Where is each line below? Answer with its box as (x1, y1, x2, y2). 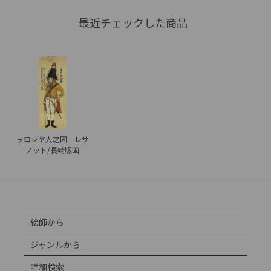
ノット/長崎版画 (25, 145, 80, 155)
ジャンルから (30, 238, 81, 251)
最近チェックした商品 (79, 15, 188, 31)
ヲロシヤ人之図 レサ (16, 134, 89, 145)
